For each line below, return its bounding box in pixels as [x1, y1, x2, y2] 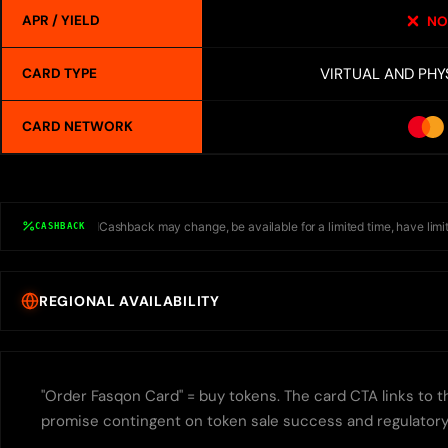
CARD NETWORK [22, 118, 133, 136]
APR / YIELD [22, 12, 100, 30]
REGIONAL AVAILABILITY [39, 292, 220, 311]
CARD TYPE [22, 65, 97, 83]
